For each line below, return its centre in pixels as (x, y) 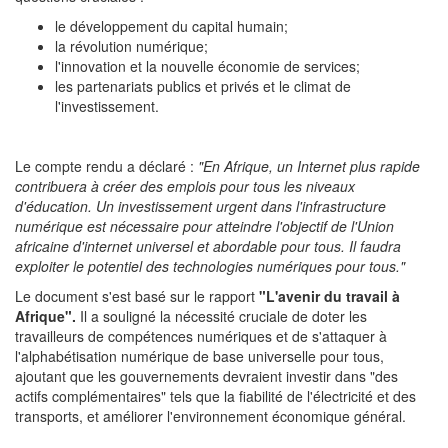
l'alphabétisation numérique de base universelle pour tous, (199, 356)
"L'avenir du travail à (327, 296)
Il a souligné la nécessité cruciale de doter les (221, 316)
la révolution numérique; (131, 46)
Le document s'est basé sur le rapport (135, 296)
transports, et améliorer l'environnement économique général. (210, 416)
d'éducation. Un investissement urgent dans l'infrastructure (200, 206)
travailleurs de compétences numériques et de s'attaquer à (201, 336)
